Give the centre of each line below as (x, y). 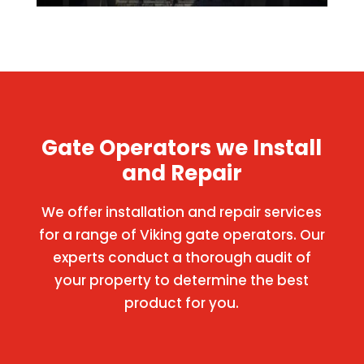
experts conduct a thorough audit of (182, 258)
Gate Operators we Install (182, 148)
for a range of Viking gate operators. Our (182, 235)
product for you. (182, 303)
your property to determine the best (182, 280)
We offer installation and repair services (182, 212)
